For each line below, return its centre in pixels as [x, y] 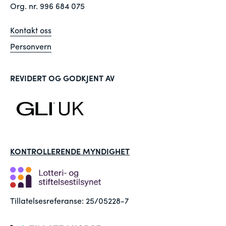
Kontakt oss [31, 30]
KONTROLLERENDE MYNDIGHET [70, 151]
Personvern [31, 46]
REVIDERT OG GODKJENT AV [62, 78]
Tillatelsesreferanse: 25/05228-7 [69, 201]
